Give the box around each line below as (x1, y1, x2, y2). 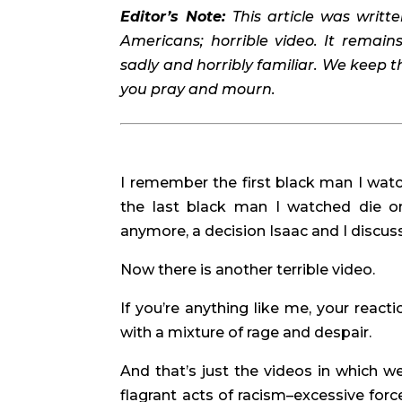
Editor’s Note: (120, 7, 233, 25)
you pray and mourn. (120, 80, 280, 98)
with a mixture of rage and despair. (120, 323, 372, 341)
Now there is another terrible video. (120, 260, 376, 278)
